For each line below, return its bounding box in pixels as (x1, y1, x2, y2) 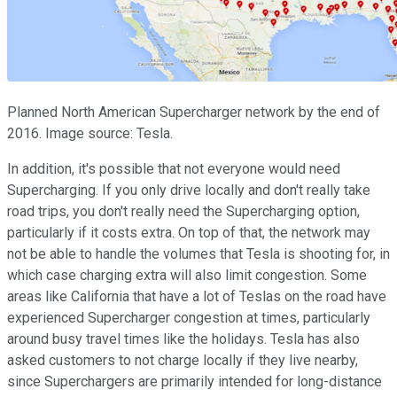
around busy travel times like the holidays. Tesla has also (7, 330, 360, 347)
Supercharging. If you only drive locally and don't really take (7, 181, 370, 198)
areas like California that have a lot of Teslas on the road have (7, 287, 386, 305)
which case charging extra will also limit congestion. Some (7, 266, 367, 284)
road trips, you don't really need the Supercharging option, (7, 202, 360, 220)
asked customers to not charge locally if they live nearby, (7, 351, 358, 369)
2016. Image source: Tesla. (7, 124, 173, 142)
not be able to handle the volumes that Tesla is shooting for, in (7, 245, 390, 262)
